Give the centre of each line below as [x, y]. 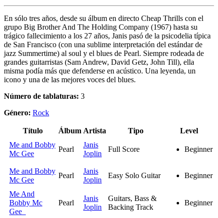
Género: [18, 113]
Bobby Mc [26, 203]
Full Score [124, 149]
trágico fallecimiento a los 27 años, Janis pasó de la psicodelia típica [107, 36]
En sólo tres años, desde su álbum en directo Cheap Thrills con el [104, 18]
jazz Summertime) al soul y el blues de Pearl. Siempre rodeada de [104, 54]
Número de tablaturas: [41, 96]
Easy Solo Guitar [134, 176]
